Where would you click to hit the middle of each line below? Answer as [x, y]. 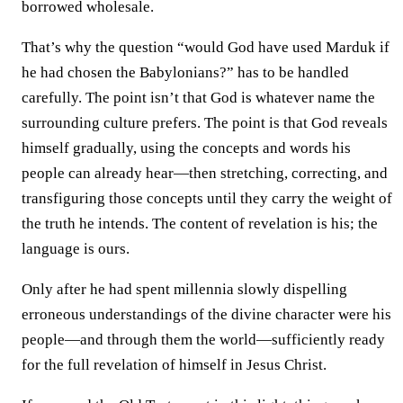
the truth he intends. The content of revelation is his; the [200, 223]
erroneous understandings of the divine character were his [206, 314]
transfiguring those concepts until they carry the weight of [207, 198]
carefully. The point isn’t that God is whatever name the [198, 97]
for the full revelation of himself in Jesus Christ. [174, 364]
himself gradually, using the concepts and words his [186, 148]
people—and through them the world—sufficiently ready [203, 339]
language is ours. [76, 248]
